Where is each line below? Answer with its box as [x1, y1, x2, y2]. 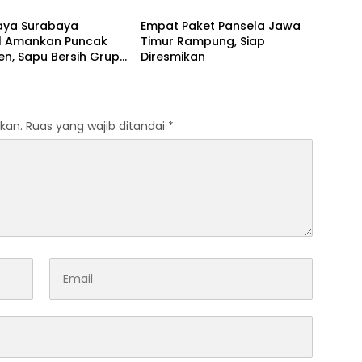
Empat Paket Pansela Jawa [140, 18, 301, 35]
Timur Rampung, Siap [140, 33, 265, 50]
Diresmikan [140, 48, 205, 65]
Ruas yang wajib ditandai [26, 118, 168, 135]
